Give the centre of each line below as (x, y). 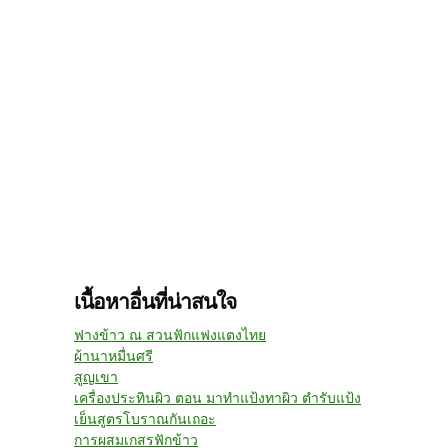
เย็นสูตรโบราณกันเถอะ (145, 419)
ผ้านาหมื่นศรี (113, 356)
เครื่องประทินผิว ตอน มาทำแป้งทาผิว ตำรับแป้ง (217, 398)
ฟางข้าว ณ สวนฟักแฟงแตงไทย (170, 335)
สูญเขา (96, 377)
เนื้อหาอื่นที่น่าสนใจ (155, 302)
